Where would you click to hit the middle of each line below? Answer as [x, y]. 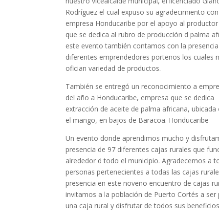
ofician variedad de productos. [113, 68]
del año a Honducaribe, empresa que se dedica [140, 98]
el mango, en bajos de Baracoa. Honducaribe [137, 120]
